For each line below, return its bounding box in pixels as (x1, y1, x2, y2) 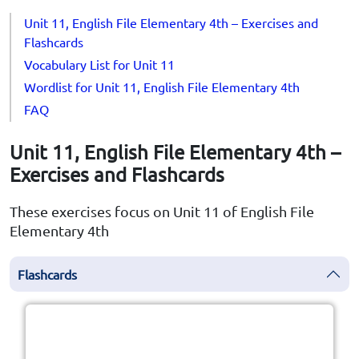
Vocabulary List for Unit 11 (24, 56, 175, 73)
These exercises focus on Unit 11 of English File (10, 203, 314, 220)
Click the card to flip (127, 313, 222, 328)
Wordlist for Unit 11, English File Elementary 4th (24, 79, 300, 95)
